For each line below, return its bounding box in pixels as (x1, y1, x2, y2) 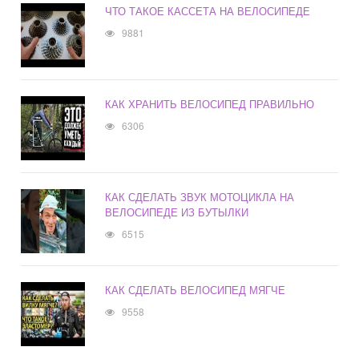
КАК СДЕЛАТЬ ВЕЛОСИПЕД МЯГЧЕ (105, 282, 286, 298)
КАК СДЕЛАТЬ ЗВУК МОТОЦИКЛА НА (105, 189, 295, 205)
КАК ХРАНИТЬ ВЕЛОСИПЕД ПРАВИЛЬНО (105, 96, 315, 112)
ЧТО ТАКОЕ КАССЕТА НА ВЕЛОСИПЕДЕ (105, 3, 311, 19)
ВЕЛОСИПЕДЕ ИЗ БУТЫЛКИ (105, 204, 249, 220)
